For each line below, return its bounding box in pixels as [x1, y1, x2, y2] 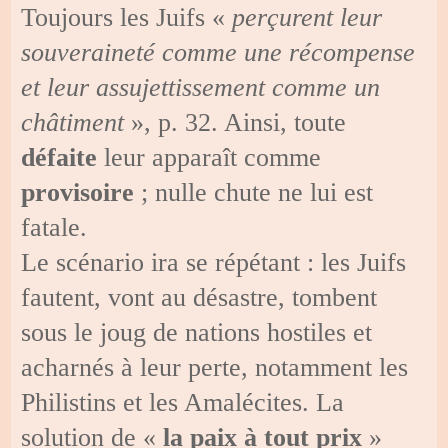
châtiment [21, 107, 125, 137]
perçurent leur [232, 2, 383, 32]
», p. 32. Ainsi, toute [124, 107, 347, 137]
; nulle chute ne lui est [134, 177, 374, 207]
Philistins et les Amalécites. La [21, 387, 345, 417]
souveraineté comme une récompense [21, 37, 416, 67]
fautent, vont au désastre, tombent [21, 282, 378, 312]
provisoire [21, 177, 135, 207]
